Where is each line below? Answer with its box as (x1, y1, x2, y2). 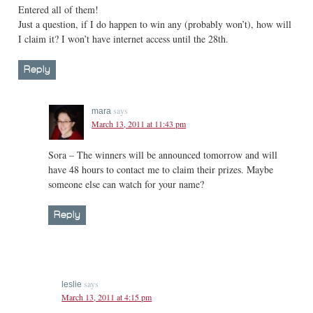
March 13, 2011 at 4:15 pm (61, 291, 152, 303)
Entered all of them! (18, 2, 99, 16)
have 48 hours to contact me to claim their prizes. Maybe (48, 162, 274, 176)
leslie (61, 279, 82, 289)
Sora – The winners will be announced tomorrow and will (48, 147, 278, 161)
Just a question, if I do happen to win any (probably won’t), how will (18, 17, 292, 31)
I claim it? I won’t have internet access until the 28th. (18, 31, 229, 45)
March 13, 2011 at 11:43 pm (92, 117, 187, 129)
